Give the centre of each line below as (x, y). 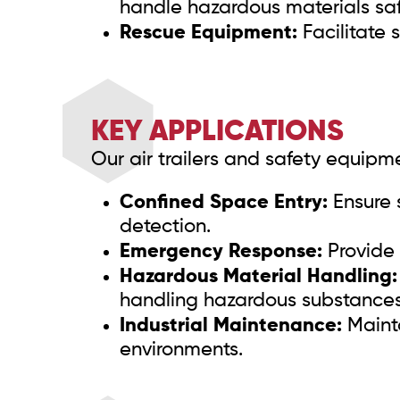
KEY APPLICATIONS (217, 133)
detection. (165, 227)
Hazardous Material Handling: (258, 277)
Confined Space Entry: (223, 203)
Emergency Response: (221, 252)
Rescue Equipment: (208, 33)
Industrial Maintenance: (230, 326)
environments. (181, 350)
